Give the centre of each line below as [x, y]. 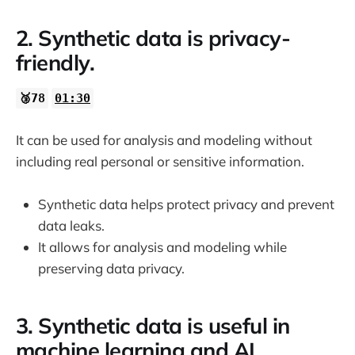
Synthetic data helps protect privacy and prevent [186, 204]
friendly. [55, 63]
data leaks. [71, 226]
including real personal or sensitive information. [160, 161]
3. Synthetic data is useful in [153, 325]
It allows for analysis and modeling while [162, 247]
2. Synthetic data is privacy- [153, 38]
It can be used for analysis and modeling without [164, 139]
